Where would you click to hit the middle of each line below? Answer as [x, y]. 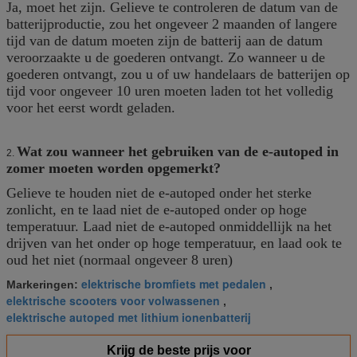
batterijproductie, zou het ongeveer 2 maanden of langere [172, 24]
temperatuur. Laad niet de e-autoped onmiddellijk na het [169, 226]
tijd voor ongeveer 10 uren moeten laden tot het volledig [170, 90]
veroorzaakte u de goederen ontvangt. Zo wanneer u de [166, 57]
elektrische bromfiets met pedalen [174, 283]
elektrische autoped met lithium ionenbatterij [129, 317]
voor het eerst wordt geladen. [91, 107]
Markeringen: [44, 284]
